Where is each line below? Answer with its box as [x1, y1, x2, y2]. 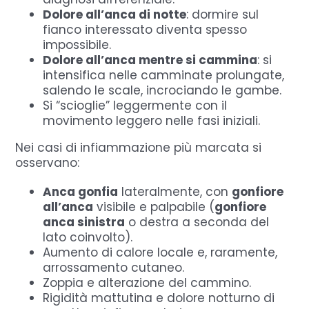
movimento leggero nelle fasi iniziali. [43, 112, 261, 129]
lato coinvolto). [43, 228, 133, 246]
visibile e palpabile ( [93, 198, 215, 215]
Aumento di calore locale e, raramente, [43, 243, 278, 261]
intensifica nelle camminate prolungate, [43, 66, 285, 83]
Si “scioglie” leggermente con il [43, 97, 228, 114]
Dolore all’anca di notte [43, 6, 187, 23]
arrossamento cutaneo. [43, 259, 185, 276]
